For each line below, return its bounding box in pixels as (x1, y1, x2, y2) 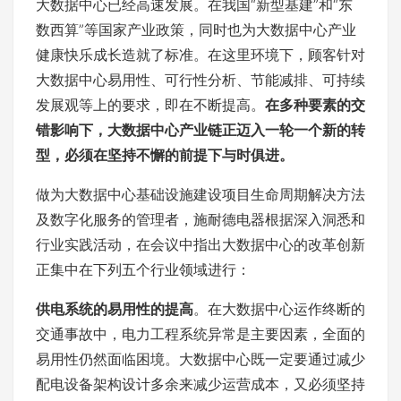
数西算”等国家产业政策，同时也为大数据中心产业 (36, 21, 356, 38)
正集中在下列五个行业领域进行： (36, 260, 251, 278)
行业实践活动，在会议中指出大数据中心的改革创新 (36, 235, 365, 253)
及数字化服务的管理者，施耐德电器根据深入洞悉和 (36, 210, 365, 228)
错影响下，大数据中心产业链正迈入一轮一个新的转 (36, 121, 365, 139)
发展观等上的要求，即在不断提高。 (36, 96, 265, 114)
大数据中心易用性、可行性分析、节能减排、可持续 (36, 71, 365, 89)
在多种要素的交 (265, 96, 365, 114)
